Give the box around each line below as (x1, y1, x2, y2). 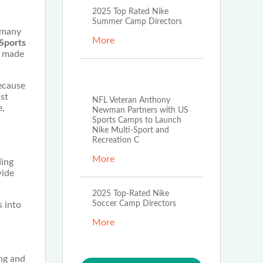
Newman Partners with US (92, 106, 188, 114)
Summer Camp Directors (92, 17, 182, 26)
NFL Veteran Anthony (92, 96, 170, 104)
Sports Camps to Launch (92, 116, 181, 124)
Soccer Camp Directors (92, 199, 176, 208)
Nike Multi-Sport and (92, 126, 169, 134)
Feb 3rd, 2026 (92, 71, 179, 86)
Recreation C (92, 136, 139, 144)
